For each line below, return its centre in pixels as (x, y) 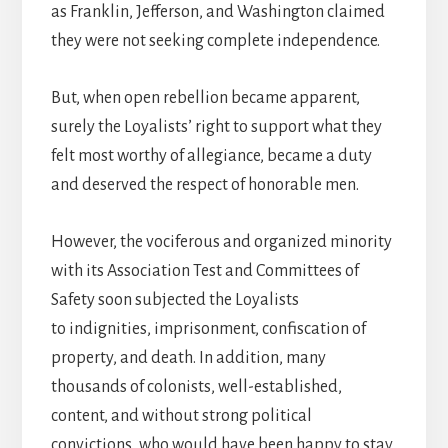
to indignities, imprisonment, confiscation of (208, 329)
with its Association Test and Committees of (204, 271)
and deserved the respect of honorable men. (204, 185)
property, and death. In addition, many (188, 358)
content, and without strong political (181, 416)
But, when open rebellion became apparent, (205, 98)
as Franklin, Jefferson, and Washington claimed (217, 12)
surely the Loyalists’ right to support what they (216, 127)
